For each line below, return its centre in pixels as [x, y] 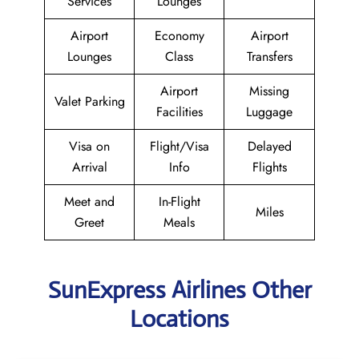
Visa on [89, 146]
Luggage [269, 112]
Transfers [269, 56]
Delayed [269, 146]
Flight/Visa [179, 146]
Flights [269, 167]
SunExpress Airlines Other [179, 290]
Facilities [179, 112]
